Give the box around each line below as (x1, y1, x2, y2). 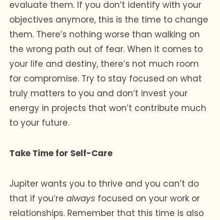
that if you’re (9, 192, 67, 204)
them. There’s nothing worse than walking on (9, 28, 200, 40)
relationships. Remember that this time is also (9, 207, 204, 219)
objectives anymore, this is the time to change (9, 13, 209, 26)
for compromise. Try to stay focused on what (9, 72, 202, 84)
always (66, 192, 96, 204)
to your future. (9, 116, 70, 129)
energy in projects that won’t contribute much (9, 102, 207, 114)
